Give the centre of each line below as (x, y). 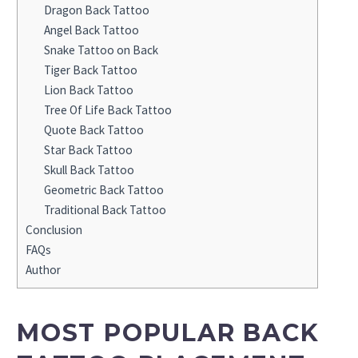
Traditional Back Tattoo (105, 209)
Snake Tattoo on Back (101, 50)
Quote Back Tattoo (93, 129)
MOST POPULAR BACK (168, 332)
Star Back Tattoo (88, 149)
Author (43, 269)
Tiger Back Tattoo (90, 70)
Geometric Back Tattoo (103, 189)
